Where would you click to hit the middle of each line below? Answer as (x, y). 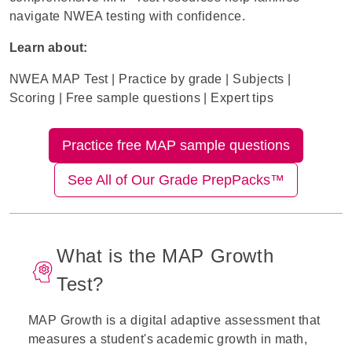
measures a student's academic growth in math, (168, 339)
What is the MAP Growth (165, 256)
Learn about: (49, 48)
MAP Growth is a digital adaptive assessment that (174, 320)
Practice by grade (170, 79)
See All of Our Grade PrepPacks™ (176, 180)
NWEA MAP (45, 79)
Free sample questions (133, 98)
